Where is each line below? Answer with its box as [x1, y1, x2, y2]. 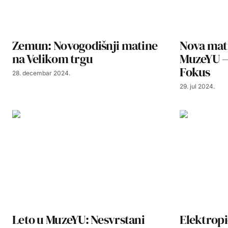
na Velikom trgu [12, 50, 93, 68]
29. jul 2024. [180, 82, 215, 91]
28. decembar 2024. [12, 69, 70, 77]
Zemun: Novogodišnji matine [12, 37, 158, 54]
